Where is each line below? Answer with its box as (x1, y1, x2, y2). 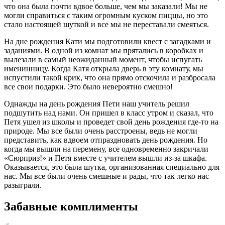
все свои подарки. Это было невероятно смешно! (4, 82, 173, 91)
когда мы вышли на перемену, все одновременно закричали (4, 145, 208, 154)
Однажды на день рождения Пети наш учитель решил (4, 99, 189, 108)
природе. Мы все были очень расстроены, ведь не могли (4, 127, 197, 136)
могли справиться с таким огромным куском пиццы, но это (4, 11, 208, 20)
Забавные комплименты (4, 200, 138, 213)
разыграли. (4, 181, 42, 190)
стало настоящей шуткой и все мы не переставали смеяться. (4, 20, 209, 29)
